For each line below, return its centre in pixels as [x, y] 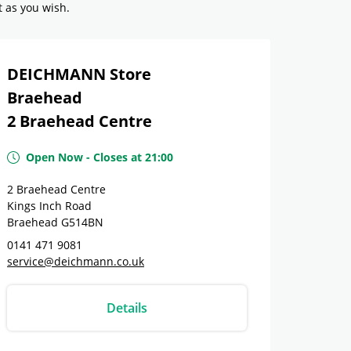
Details [127, 308]
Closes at [118, 157]
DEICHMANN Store [79, 74]
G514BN [82, 222]
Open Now [54, 157]
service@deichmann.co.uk [76, 261]
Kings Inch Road [49, 206]
